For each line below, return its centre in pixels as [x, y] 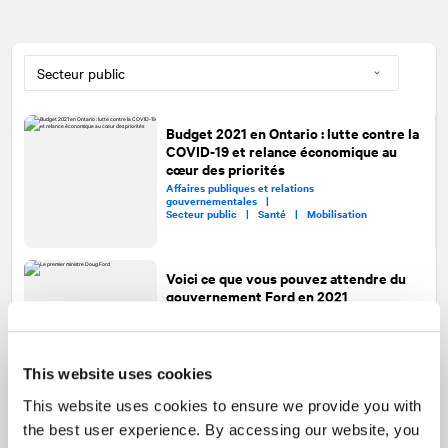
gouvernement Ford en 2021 [257, 295]
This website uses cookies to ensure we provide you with [222, 405]
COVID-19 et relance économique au [281, 150]
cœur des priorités [225, 168]
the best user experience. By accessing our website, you [221, 429]
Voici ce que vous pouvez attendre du [286, 277]
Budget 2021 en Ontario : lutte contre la [292, 132]
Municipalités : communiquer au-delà [283, 422]
